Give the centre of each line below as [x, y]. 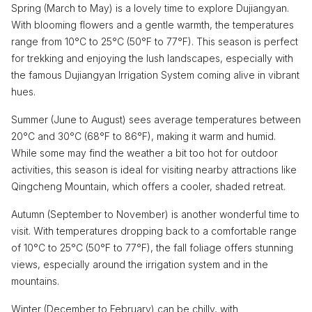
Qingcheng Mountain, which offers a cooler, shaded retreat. [148, 186]
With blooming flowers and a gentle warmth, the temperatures [153, 24]
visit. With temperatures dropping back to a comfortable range [154, 231]
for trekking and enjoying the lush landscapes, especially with [152, 58]
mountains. [35, 281]
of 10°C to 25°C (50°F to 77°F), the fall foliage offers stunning [152, 247]
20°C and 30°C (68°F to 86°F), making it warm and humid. [143, 136]
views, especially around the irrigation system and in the [140, 264]
